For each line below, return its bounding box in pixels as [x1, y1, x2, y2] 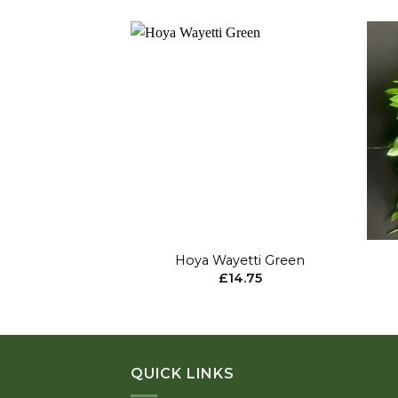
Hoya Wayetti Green [175, 251, 306, 268]
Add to [301, 95, 334, 108]
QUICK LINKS [131, 365, 235, 383]
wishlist [298, 107, 337, 121]
